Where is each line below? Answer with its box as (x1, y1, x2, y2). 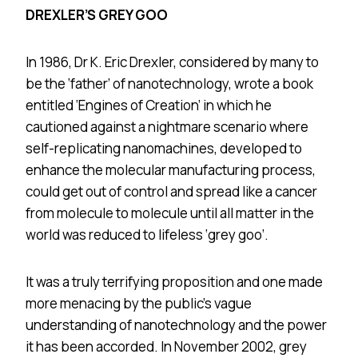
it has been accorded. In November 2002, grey (26, 336, 307, 356)
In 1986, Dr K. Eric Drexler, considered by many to (26, 52, 319, 71)
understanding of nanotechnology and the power (26, 315, 327, 334)
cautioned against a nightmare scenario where (26, 117, 308, 136)
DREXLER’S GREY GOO (26, 5, 168, 24)
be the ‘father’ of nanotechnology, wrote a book (26, 74, 313, 93)
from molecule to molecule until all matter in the (26, 203, 314, 222)
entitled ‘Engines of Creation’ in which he (26, 95, 272, 114)
